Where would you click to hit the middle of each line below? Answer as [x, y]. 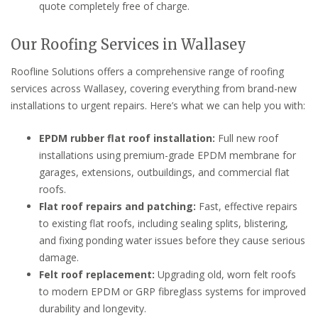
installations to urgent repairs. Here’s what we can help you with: [158, 105]
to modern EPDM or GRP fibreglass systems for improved [172, 291]
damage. [59, 257]
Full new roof [247, 138]
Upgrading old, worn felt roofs [225, 274]
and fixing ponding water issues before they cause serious [172, 240]
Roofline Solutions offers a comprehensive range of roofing [147, 71]
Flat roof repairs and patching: [117, 206]
